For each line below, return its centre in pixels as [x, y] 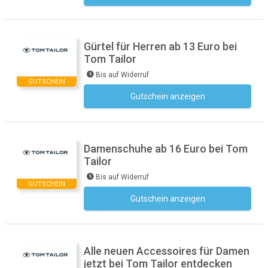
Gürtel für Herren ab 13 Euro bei [160, 46]
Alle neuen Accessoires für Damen [167, 251]
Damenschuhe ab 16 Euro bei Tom [166, 149]
